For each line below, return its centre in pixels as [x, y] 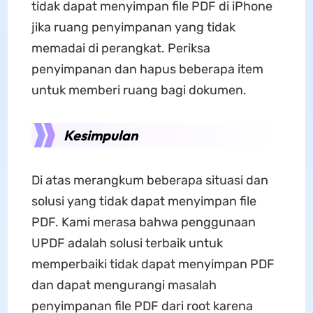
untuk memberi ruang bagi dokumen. [139, 90]
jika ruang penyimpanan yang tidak [133, 27]
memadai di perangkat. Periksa [121, 48]
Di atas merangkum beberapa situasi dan [150, 180]
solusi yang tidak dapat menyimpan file [144, 201]
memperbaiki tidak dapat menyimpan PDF [153, 264]
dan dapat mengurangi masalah [124, 285]
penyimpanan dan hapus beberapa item [147, 69]
